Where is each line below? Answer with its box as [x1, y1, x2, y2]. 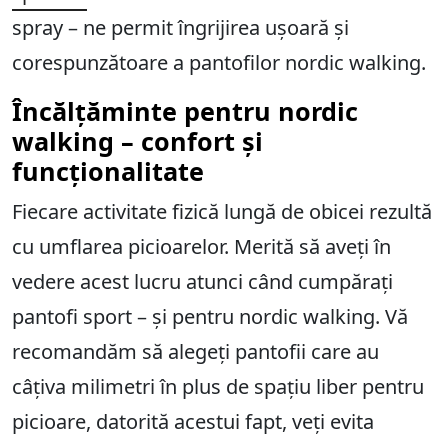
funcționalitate [12, 153, 204, 188]
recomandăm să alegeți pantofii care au [12, 337, 379, 365]
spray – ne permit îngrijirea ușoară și [12, 13, 349, 41]
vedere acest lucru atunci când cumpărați [12, 267, 393, 295]
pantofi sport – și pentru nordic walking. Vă [12, 302, 408, 330]
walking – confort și [12, 123, 263, 158]
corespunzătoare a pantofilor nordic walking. [12, 48, 426, 76]
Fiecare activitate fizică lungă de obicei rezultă [12, 197, 432, 225]
